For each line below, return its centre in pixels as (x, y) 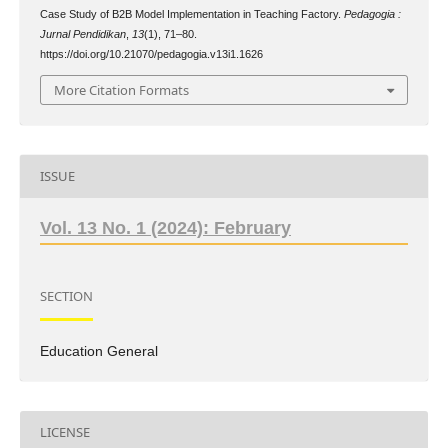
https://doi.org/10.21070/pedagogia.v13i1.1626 (151, 54)
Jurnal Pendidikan (82, 34)
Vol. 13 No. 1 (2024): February (165, 227)
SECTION (66, 296)
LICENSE (64, 432)
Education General (98, 350)
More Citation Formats (121, 89)
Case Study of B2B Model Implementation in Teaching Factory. (191, 14)
